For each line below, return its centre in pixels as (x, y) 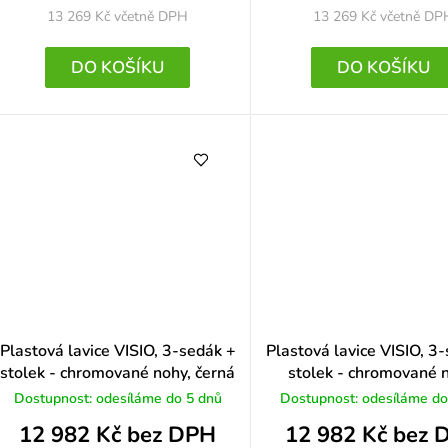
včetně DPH (151, 17)
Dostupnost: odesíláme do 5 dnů (117, 399)
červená (384, 395)
